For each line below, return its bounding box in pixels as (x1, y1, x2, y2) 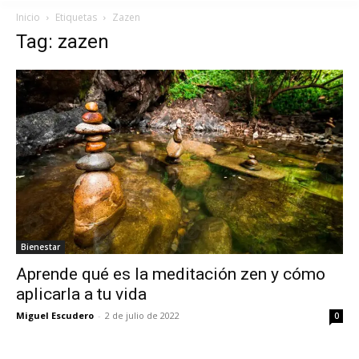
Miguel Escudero (16, 309, 94, 321)
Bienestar (21, 240, 60, 252)
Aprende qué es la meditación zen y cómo (16, 264, 325, 284)
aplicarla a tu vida (16, 284, 147, 304)
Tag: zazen (16, 30, 109, 53)
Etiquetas (55, 10, 97, 24)
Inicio (16, 10, 40, 24)
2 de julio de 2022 (105, 309, 179, 321)
